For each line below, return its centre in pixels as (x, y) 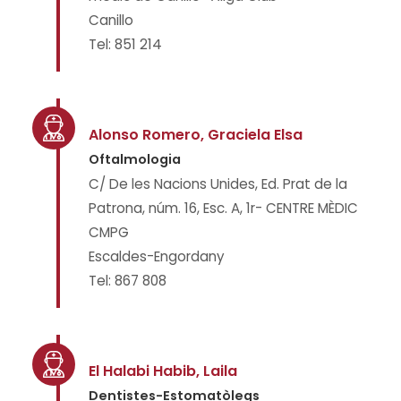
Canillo (111, 20)
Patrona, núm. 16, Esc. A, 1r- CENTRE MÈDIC (223, 208)
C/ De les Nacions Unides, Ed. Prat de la (218, 184)
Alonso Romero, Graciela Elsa (196, 135)
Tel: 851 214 (125, 44)
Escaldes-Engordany (157, 256)
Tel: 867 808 (128, 281)
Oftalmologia (135, 159)
